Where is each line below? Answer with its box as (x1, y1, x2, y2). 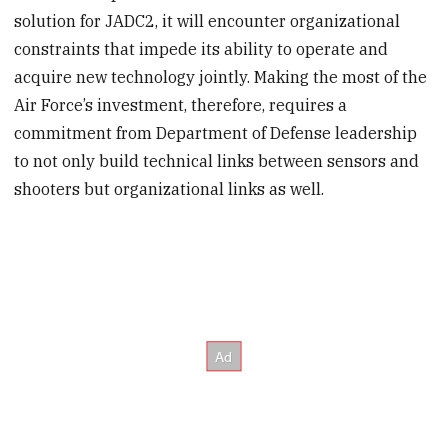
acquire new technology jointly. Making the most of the (14, 66, 428, 87)
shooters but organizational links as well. (14, 178, 325, 199)
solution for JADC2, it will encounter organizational (14, 10, 401, 31)
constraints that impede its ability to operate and (14, 38, 389, 59)
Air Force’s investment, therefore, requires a (14, 94, 348, 115)
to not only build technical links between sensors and (14, 150, 420, 171)
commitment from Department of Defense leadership (14, 122, 418, 143)
